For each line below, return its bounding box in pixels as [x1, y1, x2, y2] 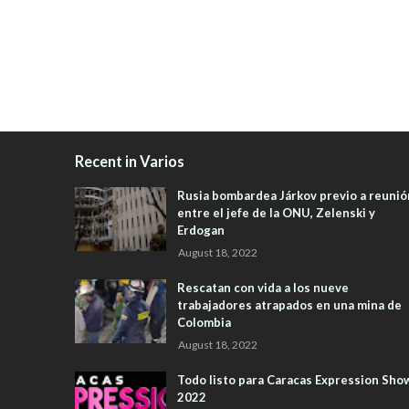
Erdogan [177, 223, 225, 238]
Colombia [177, 315, 231, 330]
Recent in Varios [75, 152, 184, 171]
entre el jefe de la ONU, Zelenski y [177, 205, 375, 221]
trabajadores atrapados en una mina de [177, 298, 402, 313]
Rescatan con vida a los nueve [177, 280, 349, 296]
